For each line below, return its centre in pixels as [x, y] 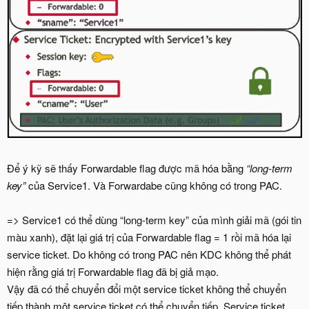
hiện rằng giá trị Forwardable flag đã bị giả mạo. [113, 272]
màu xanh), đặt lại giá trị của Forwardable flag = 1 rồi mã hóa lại [149, 237]
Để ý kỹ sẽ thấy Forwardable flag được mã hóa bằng [127, 168]
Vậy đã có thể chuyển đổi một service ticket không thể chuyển [147, 289]
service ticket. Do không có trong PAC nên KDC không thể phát [149, 255]
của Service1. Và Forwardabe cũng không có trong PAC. [154, 186]
